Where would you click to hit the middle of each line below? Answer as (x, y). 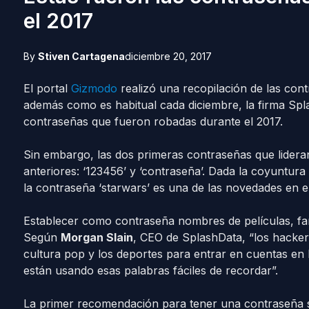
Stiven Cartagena (81, 56)
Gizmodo (96, 88)
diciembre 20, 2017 (168, 56)
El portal (47, 88)
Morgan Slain (97, 237)
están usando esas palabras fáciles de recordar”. (150, 270)
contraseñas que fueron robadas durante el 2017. (153, 121)
